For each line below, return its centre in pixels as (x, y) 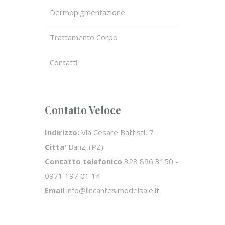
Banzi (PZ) (85, 146)
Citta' (55, 146)
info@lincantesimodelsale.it (112, 190)
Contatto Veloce (83, 109)
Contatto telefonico (83, 161)
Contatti (64, 62)
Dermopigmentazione (87, 12)
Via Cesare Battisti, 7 (117, 132)
